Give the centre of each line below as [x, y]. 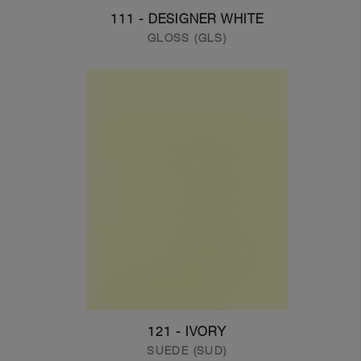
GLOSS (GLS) [187, 37]
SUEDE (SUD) [187, 350]
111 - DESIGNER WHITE [187, 19]
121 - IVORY [187, 332]
